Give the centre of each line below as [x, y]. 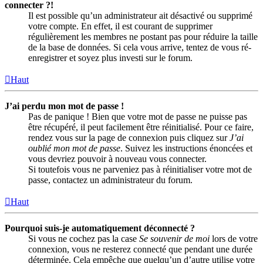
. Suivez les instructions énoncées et [186, 149]
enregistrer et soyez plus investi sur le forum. [110, 58]
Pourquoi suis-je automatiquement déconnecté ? [100, 228]
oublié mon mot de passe [74, 149]
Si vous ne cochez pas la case [84, 239]
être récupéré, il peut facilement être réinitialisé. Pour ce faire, [141, 127]
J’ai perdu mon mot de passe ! [64, 106]
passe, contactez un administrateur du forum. [110, 180]
